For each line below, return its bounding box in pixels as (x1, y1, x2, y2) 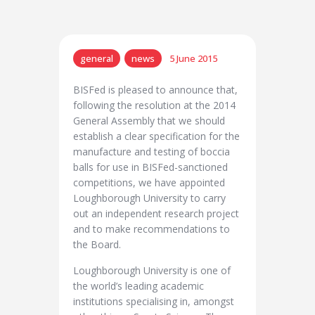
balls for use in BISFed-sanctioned (73, 160, 228, 174)
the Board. (73, 237, 121, 251)
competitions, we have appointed (73, 175, 225, 189)
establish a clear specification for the (73, 129, 240, 143)
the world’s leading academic (73, 279, 204, 293)
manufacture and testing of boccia (73, 144, 230, 158)
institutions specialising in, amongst (73, 295, 234, 309)
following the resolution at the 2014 (73, 98, 236, 112)
